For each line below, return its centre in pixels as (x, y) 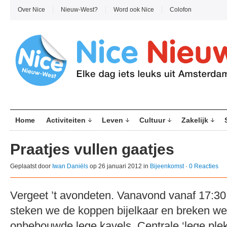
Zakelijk (195, 120)
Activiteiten (66, 120)
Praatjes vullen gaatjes (92, 149)
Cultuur (152, 120)
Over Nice (31, 10)
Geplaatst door (31, 166)
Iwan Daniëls (70, 166)
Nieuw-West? (79, 10)
